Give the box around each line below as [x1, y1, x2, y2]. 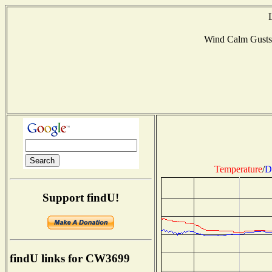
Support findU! [42, 191, 119, 204]
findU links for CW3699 [10, 252, 130, 265]
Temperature [214, 163, 262, 174]
